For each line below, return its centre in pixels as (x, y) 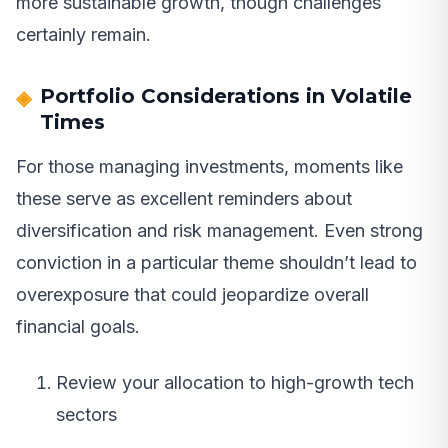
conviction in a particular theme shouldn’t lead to (216, 262)
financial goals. (78, 326)
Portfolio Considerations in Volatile (226, 95)
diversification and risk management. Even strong (219, 230)
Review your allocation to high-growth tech (235, 382)
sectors (86, 414)
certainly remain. (83, 34)
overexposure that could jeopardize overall (192, 294)
